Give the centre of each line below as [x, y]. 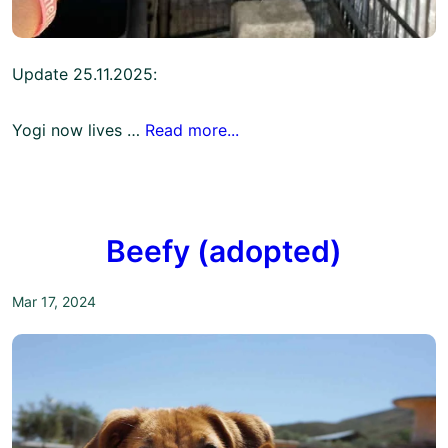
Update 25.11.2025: [84, 73]
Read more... [192, 129]
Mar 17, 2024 [54, 302]
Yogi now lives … [78, 129]
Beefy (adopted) [224, 251]
